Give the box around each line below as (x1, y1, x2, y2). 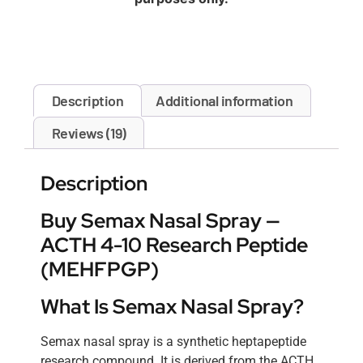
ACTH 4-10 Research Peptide (41, 232, 308, 258)
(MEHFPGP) (41, 256, 159, 283)
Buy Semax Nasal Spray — (41, 207, 280, 234)
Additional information (156, 91, 293, 109)
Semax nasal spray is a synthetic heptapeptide (41, 334, 306, 349)
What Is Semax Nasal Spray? (41, 293, 304, 320)
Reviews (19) (51, 123, 126, 142)
